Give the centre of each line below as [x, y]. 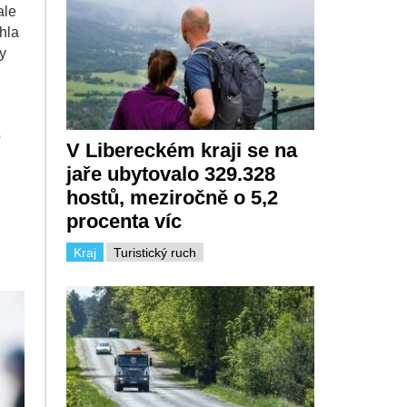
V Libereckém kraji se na [181, 150]
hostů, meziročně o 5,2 [172, 197]
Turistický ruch [154, 252]
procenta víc [124, 221]
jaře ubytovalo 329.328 [170, 174]
